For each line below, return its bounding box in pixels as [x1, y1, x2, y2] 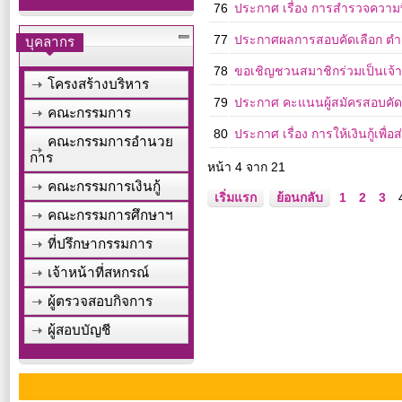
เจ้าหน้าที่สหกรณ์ [48, 265, 149, 280]
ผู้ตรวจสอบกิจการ [48, 293, 153, 309]
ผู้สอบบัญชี [48, 322, 110, 337]
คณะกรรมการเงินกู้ [48, 179, 161, 194]
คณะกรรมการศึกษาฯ [48, 207, 173, 223]
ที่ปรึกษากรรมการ [48, 236, 153, 251]
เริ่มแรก [214, 190, 257, 205]
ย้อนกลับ [276, 190, 323, 205]
